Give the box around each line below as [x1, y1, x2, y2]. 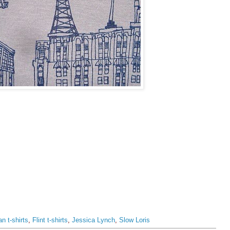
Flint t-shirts [32, 217, 68, 224]
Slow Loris [119, 217, 150, 224]
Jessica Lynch [72, 217, 115, 224]
